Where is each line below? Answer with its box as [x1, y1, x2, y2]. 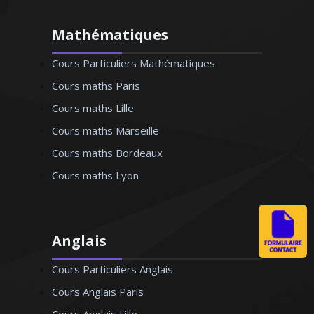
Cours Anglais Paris [52, 285, 144, 299]
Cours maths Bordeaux [52, 146, 163, 160]
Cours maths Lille [52, 101, 134, 115]
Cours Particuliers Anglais [52, 262, 173, 276]
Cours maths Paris [52, 78, 140, 93]
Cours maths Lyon [52, 168, 139, 182]
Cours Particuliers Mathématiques [52, 56, 215, 70]
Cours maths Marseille [52, 123, 159, 137]
